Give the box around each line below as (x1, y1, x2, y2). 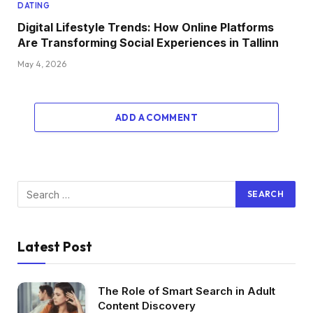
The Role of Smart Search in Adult (98, 284, 275, 298)
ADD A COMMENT (115, 112, 198, 124)
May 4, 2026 (17, 59, 66, 70)
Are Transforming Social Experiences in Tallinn (17, 36, 279, 50)
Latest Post (17, 238, 92, 256)
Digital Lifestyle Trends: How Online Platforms (17, 20, 274, 35)
